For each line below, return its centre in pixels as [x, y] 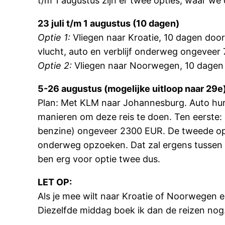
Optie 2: [55, 66]
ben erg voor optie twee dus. [99, 159]
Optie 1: [54, 37]
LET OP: [55, 182]
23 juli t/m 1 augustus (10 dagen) [109, 23]
